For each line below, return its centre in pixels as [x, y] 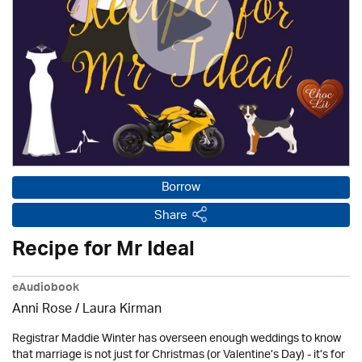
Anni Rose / [47, 310]
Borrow [181, 188]
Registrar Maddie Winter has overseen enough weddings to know [177, 339]
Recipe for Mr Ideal [103, 252]
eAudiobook [46, 289]
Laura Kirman [122, 310]
